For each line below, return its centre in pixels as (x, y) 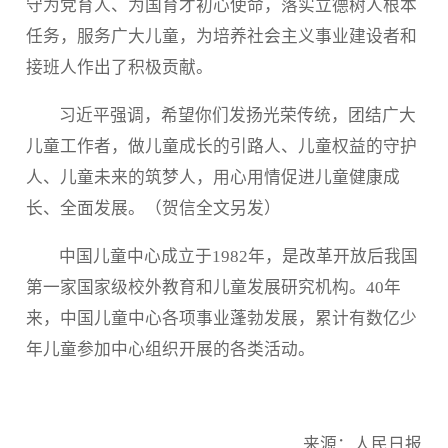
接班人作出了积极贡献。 (119, 68)
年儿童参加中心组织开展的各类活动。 (170, 349)
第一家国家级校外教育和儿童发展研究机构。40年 (213, 287)
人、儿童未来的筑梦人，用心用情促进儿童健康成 (212, 177)
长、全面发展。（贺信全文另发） (153, 208)
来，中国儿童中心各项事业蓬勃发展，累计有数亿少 (221, 318)
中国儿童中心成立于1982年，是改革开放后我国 (239, 256)
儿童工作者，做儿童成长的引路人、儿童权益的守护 (221, 146)
